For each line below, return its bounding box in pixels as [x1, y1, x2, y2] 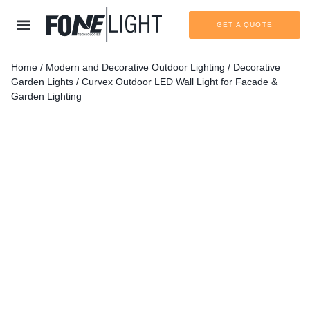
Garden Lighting [11, 91, 82, 102]
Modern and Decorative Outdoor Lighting [46, 62, 225, 73]
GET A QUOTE [216, 20, 273, 28]
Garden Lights [11, 76, 73, 88]
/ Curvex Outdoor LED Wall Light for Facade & [73, 76, 277, 88]
